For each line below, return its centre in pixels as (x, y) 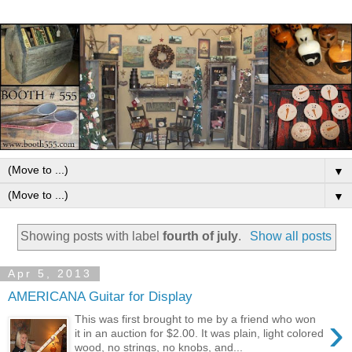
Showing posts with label (92, 236)
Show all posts (290, 236)
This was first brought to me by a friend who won (196, 319)
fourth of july (201, 236)
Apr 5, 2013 (50, 274)
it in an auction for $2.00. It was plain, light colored (200, 333)
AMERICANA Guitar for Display (100, 297)
